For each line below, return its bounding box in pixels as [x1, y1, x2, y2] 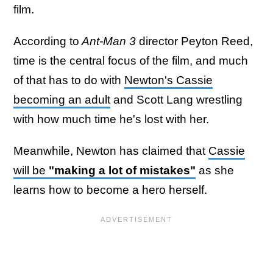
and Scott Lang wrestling [110, 93, 243, 106]
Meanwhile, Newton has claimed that [13, 144, 208, 157]
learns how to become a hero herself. [13, 183, 210, 196]
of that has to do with [13, 73, 124, 87]
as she [196, 163, 234, 177]
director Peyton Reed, [136, 34, 253, 48]
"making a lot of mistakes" [49, 163, 196, 177]
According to [13, 34, 79, 48]
